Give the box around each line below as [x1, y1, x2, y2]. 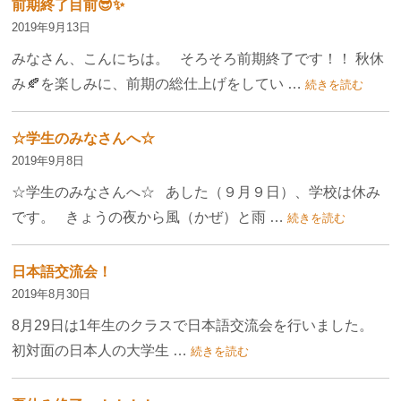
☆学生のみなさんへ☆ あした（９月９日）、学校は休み [12, 184, 381, 200]
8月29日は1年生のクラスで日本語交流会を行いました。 [12, 318, 388, 334]
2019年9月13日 [12, 21, 91, 35]
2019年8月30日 [12, 287, 91, 302]
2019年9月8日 [12, 154, 85, 168]
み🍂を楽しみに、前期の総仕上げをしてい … [12, 76, 303, 92]
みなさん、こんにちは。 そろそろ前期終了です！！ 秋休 [12, 51, 385, 67]
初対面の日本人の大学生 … [12, 343, 188, 359]
